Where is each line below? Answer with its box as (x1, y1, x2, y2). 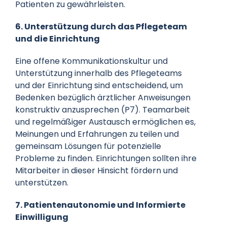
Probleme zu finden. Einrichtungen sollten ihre (15, 152, 197, 164)
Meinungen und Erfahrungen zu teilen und (15, 128, 179, 140)
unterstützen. (15, 176, 68, 188)
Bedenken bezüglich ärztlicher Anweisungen (15, 91, 191, 103)
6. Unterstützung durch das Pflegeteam (15, 20, 187, 32)
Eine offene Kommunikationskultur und (15, 55, 168, 67)
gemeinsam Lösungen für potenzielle (15, 140, 161, 152)
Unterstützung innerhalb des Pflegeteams (15, 67, 182, 79)
